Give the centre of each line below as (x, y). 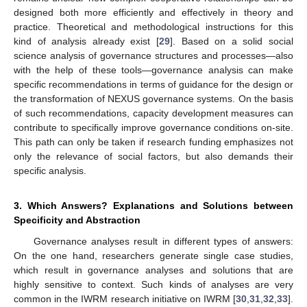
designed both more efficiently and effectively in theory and (153, 12)
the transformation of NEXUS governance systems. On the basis (153, 98)
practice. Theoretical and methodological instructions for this (153, 26)
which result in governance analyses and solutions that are (153, 270)
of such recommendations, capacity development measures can (153, 113)
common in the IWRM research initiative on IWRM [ (125, 298)
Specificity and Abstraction (77, 220)
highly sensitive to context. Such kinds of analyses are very (153, 284)
